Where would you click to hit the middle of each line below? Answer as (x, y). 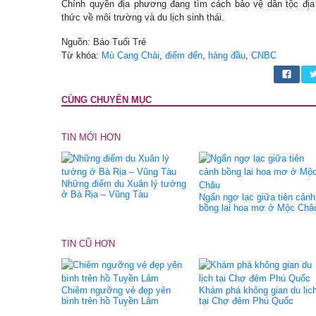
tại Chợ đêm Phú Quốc (246, 301)
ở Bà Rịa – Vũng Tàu (105, 194)
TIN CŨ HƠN (88, 244)
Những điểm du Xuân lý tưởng (124, 184)
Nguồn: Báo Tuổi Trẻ (104, 42)
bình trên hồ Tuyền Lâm (110, 301)
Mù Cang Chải (130, 55)
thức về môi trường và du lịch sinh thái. (143, 17)
